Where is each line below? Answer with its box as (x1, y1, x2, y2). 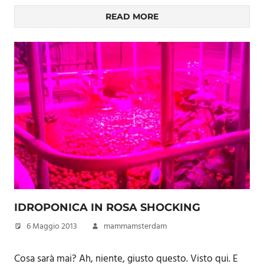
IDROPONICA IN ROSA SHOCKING (14, 201, 200, 214)
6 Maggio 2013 (27, 220, 77, 233)
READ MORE (105, 11, 159, 22)
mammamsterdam (104, 220, 167, 233)
